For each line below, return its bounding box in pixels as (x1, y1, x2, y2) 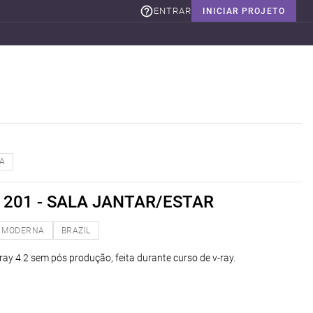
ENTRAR (154, 5, 192, 16)
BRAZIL (61, 225, 91, 235)
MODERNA (1, 225, 45, 235)
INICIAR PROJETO (203, 6, 285, 16)
